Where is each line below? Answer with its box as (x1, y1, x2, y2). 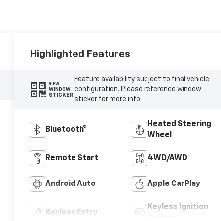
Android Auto (45, 180, 96, 188)
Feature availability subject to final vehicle (74, 76, 209, 83)
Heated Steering (147, 120, 211, 129)
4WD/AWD (147, 154, 187, 163)
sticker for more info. (74, 96, 142, 103)
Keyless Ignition (147, 203, 208, 212)
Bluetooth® (45, 126, 87, 134)
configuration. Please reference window (74, 86, 201, 93)
